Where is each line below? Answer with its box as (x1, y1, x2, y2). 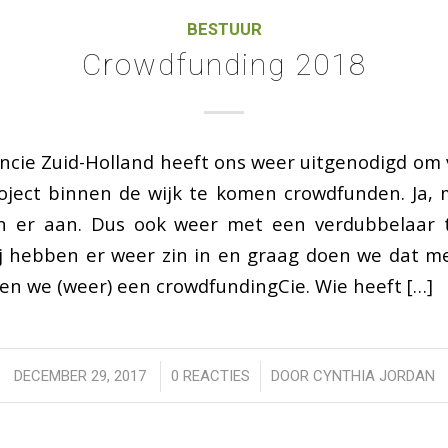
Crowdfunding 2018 (81, 46, 367, 82)
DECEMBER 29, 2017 (13, 367, 146, 386)
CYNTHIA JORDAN (312, 367, 435, 386)
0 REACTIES (170, 367, 250, 386)
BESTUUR (186, 19, 262, 39)
